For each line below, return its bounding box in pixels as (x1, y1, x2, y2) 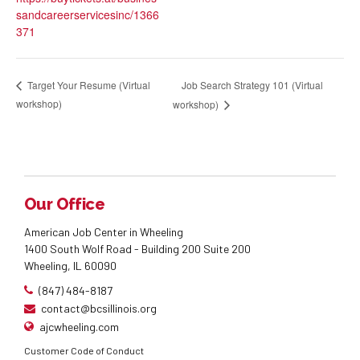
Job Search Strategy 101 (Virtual (181, 77, 323, 92)
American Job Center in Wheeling (24, 225, 183, 239)
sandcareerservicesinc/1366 (16, 6, 159, 23)
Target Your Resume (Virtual (25, 78, 150, 92)
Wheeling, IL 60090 (24, 259, 117, 273)
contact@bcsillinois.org (41, 301, 157, 316)
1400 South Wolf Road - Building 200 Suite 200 (24, 242, 251, 256)
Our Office (24, 194, 104, 215)
